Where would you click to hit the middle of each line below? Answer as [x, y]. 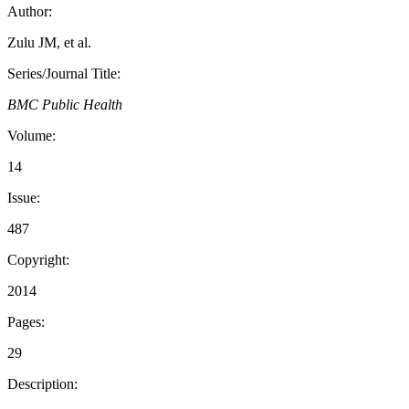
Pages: [26, 322]
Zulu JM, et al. [49, 43]
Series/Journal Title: [64, 74]
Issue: [24, 198]
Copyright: [38, 260]
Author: [30, 12]
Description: [42, 384]
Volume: [31, 136]
